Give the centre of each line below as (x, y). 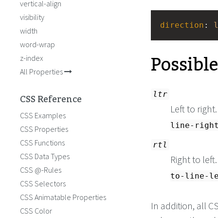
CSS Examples (43, 115)
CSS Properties (44, 129)
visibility (32, 17)
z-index (32, 58)
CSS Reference (51, 99)
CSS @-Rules (41, 170)
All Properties (42, 72)
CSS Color (36, 211)
